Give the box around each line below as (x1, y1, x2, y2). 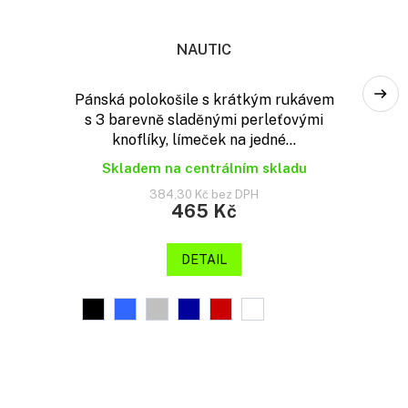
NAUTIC (177, 41, 231, 59)
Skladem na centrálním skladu (101, 160, 307, 177)
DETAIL (181, 252, 227, 268)
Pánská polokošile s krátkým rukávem (74, 91, 334, 109)
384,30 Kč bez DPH (149, 188, 259, 202)
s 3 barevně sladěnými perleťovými (85, 111, 323, 129)
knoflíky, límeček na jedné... (112, 131, 296, 149)
